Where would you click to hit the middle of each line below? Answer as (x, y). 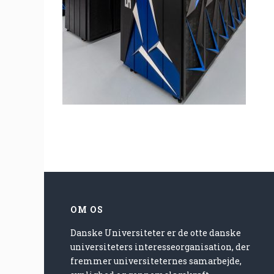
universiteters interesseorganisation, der (161, 247)
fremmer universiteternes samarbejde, (156, 261)
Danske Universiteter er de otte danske (156, 233)
